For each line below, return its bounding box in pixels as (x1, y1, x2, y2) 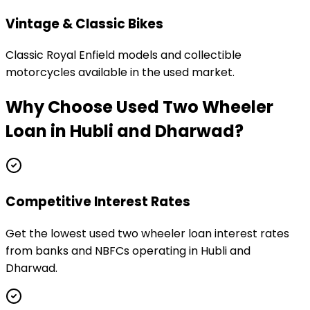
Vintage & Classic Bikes (6, 14, 163, 33)
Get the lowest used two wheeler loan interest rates (6, 225, 289, 241)
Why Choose (6, 95, 116, 119)
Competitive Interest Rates (6, 192, 190, 211)
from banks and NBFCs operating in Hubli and (6, 242, 250, 259)
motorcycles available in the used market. (6, 64, 235, 81)
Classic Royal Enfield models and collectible (6, 47, 241, 64)
